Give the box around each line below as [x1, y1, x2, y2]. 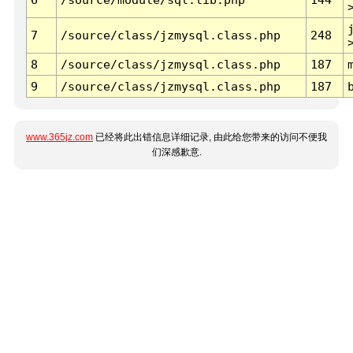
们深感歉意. [151, 147, 202, 158]
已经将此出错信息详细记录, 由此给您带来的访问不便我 [93, 132, 327, 143]
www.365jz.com [26, 132, 93, 143]
